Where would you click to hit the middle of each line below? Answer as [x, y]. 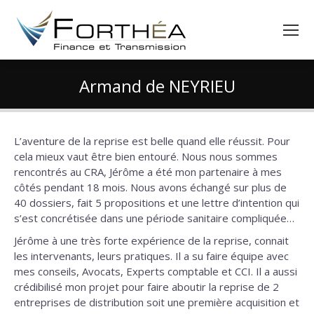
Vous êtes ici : [190, 105]
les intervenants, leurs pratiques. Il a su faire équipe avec [151, 256]
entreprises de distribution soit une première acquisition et [157, 302]
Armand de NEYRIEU [157, 86]
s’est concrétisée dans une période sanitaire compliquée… [154, 218]
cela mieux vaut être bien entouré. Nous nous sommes [146, 156]
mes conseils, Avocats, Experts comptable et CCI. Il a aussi [156, 271]
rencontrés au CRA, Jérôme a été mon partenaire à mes [148, 172]
